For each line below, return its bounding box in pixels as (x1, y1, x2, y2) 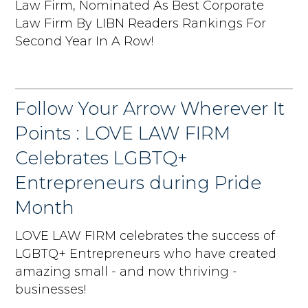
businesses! (15, 281, 87, 297)
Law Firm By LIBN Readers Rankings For (15, 15, 267, 31)
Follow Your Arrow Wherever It (15, 97, 285, 120)
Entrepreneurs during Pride (15, 171, 262, 194)
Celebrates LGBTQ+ (15, 146, 188, 169)
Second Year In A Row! (15, 33, 154, 49)
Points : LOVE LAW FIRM (15, 122, 231, 144)
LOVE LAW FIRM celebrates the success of (15, 228, 276, 243)
